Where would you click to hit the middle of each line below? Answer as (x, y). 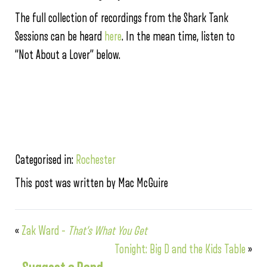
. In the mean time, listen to (178, 36)
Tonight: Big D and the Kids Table (180, 249)
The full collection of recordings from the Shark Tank (122, 18)
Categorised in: (45, 160)
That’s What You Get (108, 231)
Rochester (96, 160)
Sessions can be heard (60, 36)
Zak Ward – (45, 231)
